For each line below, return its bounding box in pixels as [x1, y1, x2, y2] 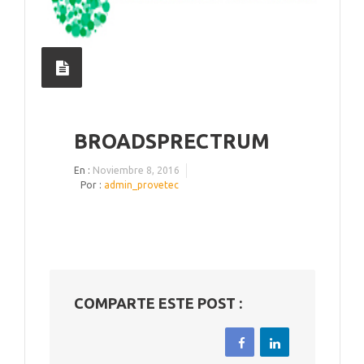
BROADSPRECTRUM [74, 130, 270, 153]
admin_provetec [104, 180, 179, 190]
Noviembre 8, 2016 [93, 165, 180, 175]
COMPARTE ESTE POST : [74, 295, 242, 311]
